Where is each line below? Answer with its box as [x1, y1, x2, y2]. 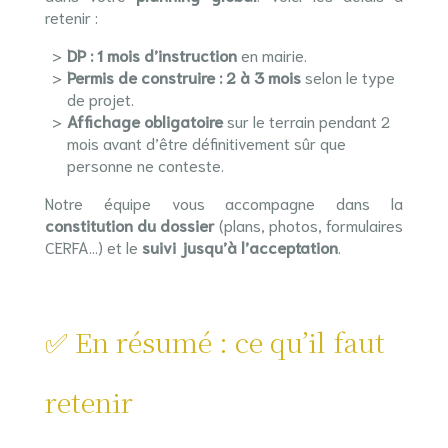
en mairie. [236, 44, 307, 65]
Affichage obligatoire [66, 110, 223, 131]
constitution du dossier [44, 214, 215, 235]
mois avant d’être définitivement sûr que [66, 132, 346, 153]
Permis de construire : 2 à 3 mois [66, 66, 301, 87]
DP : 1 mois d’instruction [66, 44, 237, 65]
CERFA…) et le [44, 236, 142, 257]
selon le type [300, 66, 395, 87]
